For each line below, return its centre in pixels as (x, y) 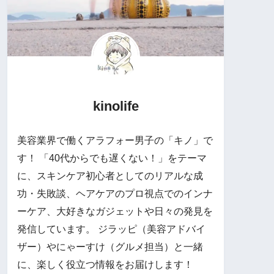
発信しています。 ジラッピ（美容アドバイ (111, 229)
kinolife (116, 106)
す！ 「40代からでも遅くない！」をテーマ (112, 158)
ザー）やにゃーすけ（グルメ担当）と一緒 (110, 246)
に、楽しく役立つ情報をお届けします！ (105, 264)
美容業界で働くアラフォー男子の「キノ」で (115, 140)
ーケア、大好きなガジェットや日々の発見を (115, 211)
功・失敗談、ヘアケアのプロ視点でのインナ (115, 193)
